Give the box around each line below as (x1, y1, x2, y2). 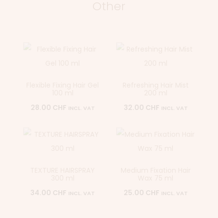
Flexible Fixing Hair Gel (26, 80, 99, 90)
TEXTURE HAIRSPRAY (30, 165, 95, 175)
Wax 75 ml (138, 173, 173, 183)
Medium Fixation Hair (120, 165, 191, 175)
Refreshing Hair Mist (122, 80, 189, 90)
